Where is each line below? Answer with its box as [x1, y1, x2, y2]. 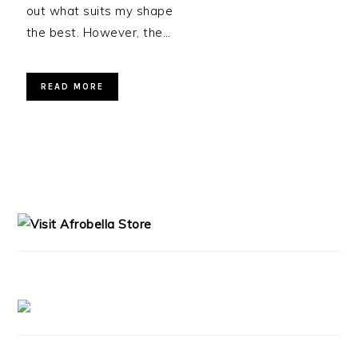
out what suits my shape [26, 3, 173, 18]
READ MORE [40, 82, 104, 92]
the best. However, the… [26, 25, 171, 40]
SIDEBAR [17, 195, 97, 213]
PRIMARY [17, 176, 100, 193]
